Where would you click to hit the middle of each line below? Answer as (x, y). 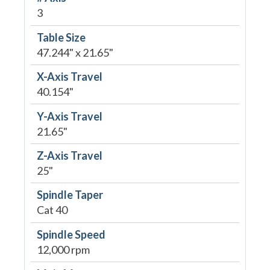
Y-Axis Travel (69, 116)
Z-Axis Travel (69, 155)
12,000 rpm (63, 249)
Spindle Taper (70, 195)
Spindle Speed (71, 234)
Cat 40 (52, 210)
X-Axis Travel (69, 77)
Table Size (61, 37)
